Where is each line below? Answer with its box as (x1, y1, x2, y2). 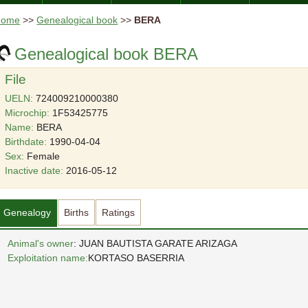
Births (64, 206, 89, 218)
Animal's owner (8, 237, 74, 249)
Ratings (102, 206, 135, 218)
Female (24, 150, 60, 162)
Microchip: (5, 107, 50, 118)
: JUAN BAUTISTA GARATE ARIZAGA (74, 237, 238, 249)
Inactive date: (5, 164, 64, 176)
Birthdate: (5, 135, 47, 147)
